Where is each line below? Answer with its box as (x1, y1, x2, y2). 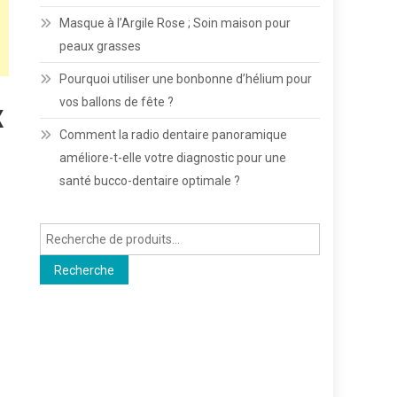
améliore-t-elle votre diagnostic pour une (59, 151, 287, 165)
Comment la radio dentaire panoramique (59, 128, 288, 142)
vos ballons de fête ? (59, 95, 175, 109)
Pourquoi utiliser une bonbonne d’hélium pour (59, 72, 313, 86)
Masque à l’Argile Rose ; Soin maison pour (59, 16, 292, 30)
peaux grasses (59, 39, 142, 53)
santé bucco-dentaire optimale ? (59, 174, 241, 188)
